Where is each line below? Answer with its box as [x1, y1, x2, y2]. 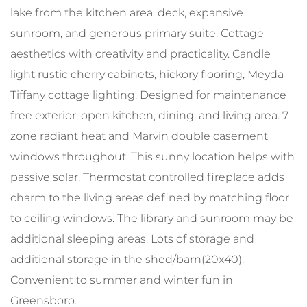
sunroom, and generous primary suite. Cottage [10, 26, 264, 40]
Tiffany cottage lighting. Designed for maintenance [10, 88, 286, 101]
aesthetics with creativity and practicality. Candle [10, 47, 271, 60]
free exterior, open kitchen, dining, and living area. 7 [10, 108, 288, 122]
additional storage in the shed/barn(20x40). [10, 252, 244, 266]
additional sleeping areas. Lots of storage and [10, 232, 254, 245]
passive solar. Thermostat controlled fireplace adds [10, 170, 284, 184]
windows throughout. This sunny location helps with [10, 149, 295, 163]
